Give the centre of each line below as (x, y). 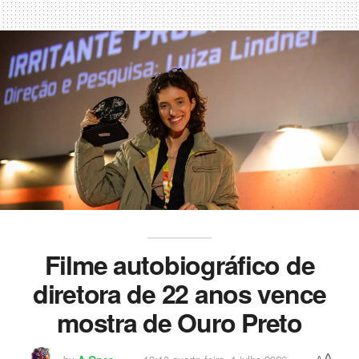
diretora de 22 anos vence (179, 293)
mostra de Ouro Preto (179, 322)
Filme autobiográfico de (179, 264)
